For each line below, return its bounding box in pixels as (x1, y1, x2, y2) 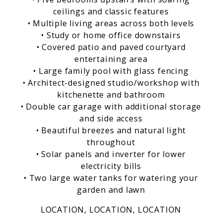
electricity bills (81, 160, 141, 171)
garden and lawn (76, 184, 145, 195)
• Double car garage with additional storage (20, 101, 202, 112)
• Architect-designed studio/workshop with (22, 77, 200, 88)
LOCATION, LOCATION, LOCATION (40, 204, 182, 215)
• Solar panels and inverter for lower (36, 148, 186, 160)
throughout (87, 136, 135, 148)
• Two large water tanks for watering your (24, 172, 198, 183)
